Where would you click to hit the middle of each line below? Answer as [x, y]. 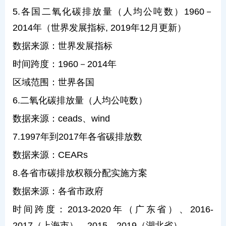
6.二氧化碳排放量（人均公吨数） [80, 100]
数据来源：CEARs [50, 155]
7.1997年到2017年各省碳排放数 [77, 137]
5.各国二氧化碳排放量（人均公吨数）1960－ [113, 12]
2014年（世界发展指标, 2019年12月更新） [99, 28]
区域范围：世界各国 [53, 82]
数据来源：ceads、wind [61, 119]
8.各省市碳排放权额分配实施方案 [80, 173]
